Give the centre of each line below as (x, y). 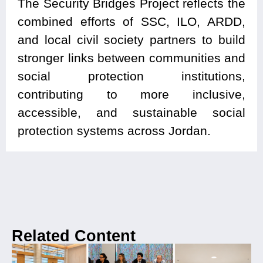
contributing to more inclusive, (131, 95)
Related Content (74, 236)
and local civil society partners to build (131, 40)
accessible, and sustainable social (131, 113)
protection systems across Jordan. (114, 131)
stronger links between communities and (131, 58)
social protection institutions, (131, 76)
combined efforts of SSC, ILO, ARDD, (131, 22)
